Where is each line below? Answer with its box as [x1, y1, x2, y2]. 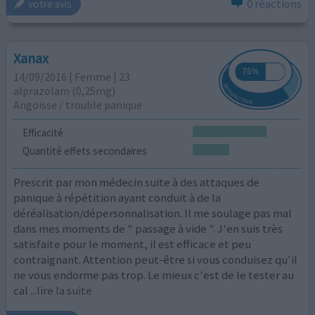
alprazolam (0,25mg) [13, 83, 116, 98]
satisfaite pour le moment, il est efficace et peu [13, 236, 252, 252]
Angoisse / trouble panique [13, 97, 143, 112]
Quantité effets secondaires [22, 143, 147, 157]
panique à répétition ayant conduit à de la [13, 190, 221, 206]
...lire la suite [30, 283, 93, 299]
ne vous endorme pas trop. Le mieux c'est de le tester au [13, 267, 295, 283]
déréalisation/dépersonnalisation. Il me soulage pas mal [13, 205, 292, 221]
